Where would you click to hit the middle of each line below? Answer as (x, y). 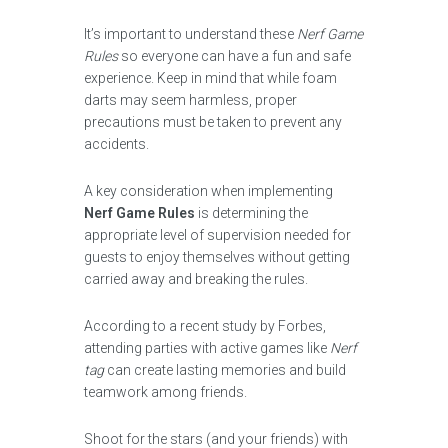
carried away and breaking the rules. (196, 279)
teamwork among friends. (165, 392)
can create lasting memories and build (225, 370)
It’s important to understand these (190, 34)
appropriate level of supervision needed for (217, 235)
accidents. (116, 144)
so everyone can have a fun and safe (234, 56)
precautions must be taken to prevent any (213, 122)
